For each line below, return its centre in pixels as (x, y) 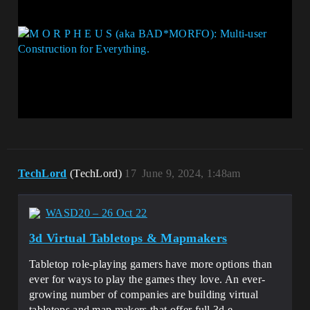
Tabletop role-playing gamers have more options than (151, 264)
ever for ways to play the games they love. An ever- (147, 279)
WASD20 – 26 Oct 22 (97, 213)
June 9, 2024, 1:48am (191, 173)
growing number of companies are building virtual (144, 294)
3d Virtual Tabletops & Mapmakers (128, 238)
